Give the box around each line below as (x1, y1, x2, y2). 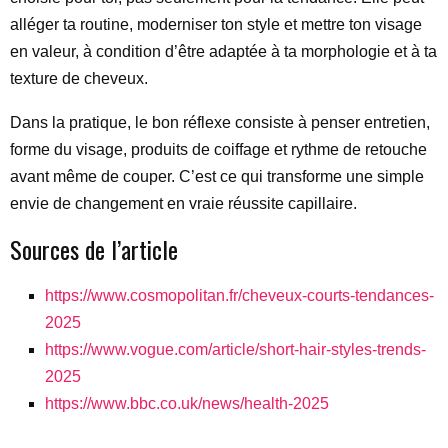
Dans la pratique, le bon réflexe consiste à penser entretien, (10, 113, 430, 131)
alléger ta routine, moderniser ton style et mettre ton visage (10, 15, 422, 33)
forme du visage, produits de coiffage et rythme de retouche (10, 140, 427, 158)
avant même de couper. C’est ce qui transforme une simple (10, 167, 424, 185)
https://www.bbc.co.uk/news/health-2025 (45, 394, 329, 412)
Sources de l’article (10, 230, 178, 267)
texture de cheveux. (10, 69, 148, 87)
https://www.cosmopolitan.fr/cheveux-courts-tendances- (45, 286, 434, 304)
